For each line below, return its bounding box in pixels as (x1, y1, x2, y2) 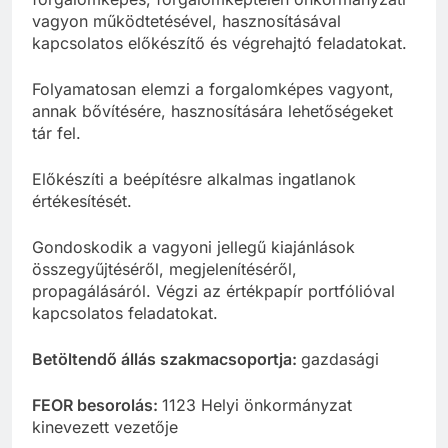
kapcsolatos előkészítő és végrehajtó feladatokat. (32, 33, 407, 54)
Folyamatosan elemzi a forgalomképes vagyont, (32, 79, 394, 100)
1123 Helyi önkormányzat (162, 395, 352, 416)
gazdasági (301, 349, 379, 370)
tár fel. (32, 123, 81, 144)
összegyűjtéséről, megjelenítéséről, (32, 259, 297, 280)
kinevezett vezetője (32, 417, 178, 438)
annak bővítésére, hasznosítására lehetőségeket (32, 101, 393, 122)
